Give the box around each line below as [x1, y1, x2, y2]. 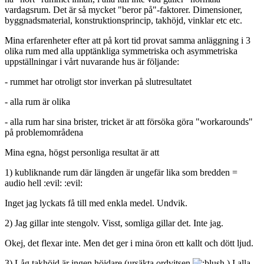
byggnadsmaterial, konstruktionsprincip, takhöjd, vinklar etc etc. [5, 15, 242, 25]
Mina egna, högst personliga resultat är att [5, 147, 159, 157]
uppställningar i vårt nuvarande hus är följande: [5, 56, 179, 67]
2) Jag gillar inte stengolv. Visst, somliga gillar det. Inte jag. [5, 217, 223, 228]
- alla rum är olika [5, 96, 70, 107]
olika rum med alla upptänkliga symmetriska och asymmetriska [5, 45, 237, 56]
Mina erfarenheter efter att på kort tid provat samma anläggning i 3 [5, 35, 250, 45]
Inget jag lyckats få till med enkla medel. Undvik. [5, 197, 187, 208]
